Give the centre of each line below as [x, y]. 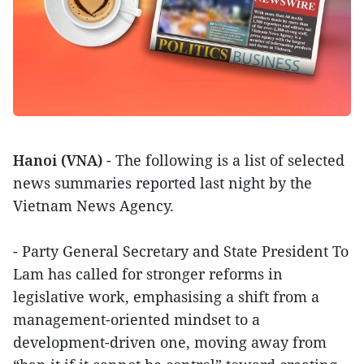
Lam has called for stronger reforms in [148, 274]
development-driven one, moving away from [170, 342]
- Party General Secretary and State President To [181, 251]
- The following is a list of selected [223, 160]
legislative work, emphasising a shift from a [166, 297]
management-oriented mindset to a [136, 320]
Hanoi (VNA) [58, 160]
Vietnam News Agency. [93, 206]
